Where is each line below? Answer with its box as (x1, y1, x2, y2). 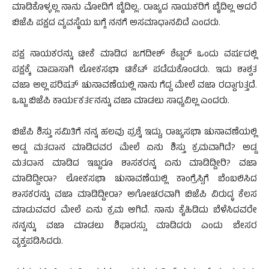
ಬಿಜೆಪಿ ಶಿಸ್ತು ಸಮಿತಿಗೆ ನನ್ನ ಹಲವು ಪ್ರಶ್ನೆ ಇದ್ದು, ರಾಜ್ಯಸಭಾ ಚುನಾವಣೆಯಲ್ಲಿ (12, 125, 257, 141)
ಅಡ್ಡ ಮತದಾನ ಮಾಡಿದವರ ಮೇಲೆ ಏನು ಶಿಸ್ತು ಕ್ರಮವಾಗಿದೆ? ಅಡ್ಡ (12, 141, 257, 157)
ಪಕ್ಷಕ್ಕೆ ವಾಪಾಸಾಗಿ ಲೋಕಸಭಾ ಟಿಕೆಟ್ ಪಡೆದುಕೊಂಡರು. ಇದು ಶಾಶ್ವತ (12, 63, 257, 79)
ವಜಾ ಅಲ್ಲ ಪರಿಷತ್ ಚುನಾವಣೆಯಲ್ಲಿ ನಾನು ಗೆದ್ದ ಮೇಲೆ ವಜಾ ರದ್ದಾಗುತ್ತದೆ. (12, 79, 257, 94)
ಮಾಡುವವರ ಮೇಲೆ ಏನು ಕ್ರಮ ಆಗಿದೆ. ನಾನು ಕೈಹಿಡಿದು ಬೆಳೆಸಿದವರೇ (12, 204, 257, 219)
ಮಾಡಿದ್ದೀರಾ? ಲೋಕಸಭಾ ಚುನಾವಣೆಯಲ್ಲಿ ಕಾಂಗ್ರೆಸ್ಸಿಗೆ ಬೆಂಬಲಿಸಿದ (12, 172, 257, 188)
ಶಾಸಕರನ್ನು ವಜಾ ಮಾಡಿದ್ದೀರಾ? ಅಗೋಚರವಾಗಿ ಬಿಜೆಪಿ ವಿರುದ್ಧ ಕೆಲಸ (12, 188, 257, 204)
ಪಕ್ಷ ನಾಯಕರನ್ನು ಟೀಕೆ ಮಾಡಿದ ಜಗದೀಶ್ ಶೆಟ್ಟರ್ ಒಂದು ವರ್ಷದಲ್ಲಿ (12, 47, 257, 63)
